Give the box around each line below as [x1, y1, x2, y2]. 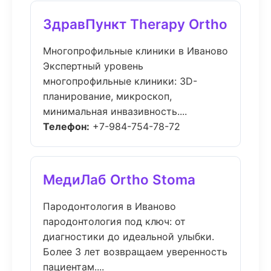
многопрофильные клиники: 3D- [43, 75, 197, 87]
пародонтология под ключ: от [43, 215, 186, 227]
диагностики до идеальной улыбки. [43, 230, 214, 243]
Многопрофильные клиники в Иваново [43, 45, 228, 57]
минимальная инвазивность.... [43, 105, 187, 117]
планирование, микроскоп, [43, 90, 172, 102]
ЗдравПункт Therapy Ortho [43, 16, 227, 32]
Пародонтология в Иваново [43, 200, 176, 212]
